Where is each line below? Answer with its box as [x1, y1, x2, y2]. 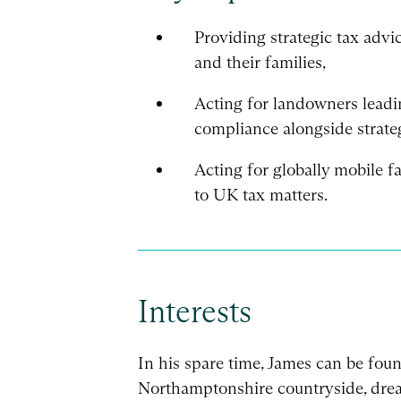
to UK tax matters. [194, 183, 328, 205]
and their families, [194, 52, 327, 73]
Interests [137, 292, 252, 330]
